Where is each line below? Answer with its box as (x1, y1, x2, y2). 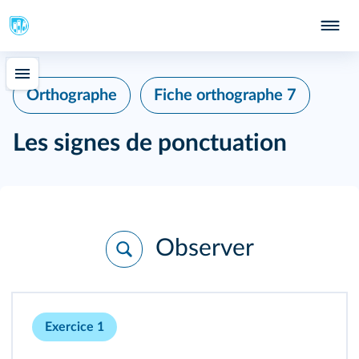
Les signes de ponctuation (13, 131, 287, 155)
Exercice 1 (45, 321, 104, 333)
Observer (148, 236, 254, 260)
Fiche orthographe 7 (154, 87, 296, 103)
